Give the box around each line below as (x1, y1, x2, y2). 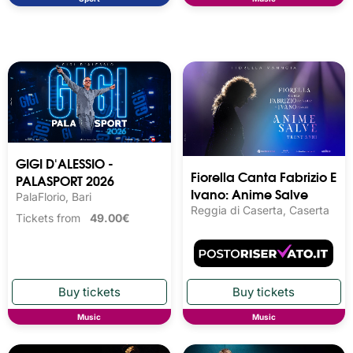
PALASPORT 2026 (16, 170, 114, 191)
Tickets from (16, 211, 90, 225)
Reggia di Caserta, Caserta (190, 203, 329, 217)
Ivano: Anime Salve (190, 184, 308, 204)
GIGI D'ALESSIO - (16, 153, 113, 173)
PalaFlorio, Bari (16, 190, 91, 204)
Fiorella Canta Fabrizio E (190, 166, 336, 187)
